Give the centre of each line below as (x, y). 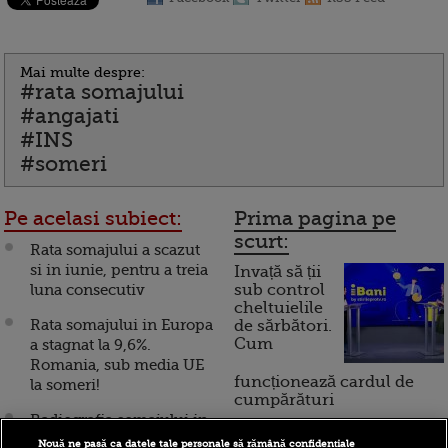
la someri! (65, 385)
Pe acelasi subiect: (93, 218)
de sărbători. (283, 326)
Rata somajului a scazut (115, 250)
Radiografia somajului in (119, 420)
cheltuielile (278, 308)
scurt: (261, 241)
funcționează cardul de (324, 382)
